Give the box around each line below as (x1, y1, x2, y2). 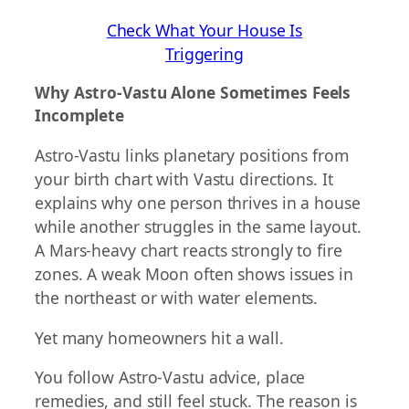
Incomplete (35, 105, 125, 127)
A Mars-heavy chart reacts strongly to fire (35, 239, 342, 262)
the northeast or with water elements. (35, 287, 319, 309)
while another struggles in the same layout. (35, 215, 362, 238)
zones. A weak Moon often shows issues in (35, 263, 353, 286)
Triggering (164, 42, 244, 65)
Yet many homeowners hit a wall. (35, 326, 284, 349)
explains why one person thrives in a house (35, 192, 361, 215)
